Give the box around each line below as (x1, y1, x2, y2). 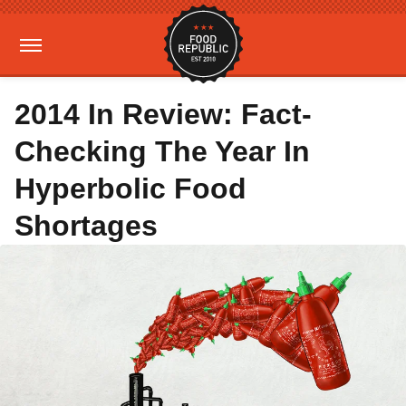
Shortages (14, 209, 158, 242)
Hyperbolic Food (14, 172, 246, 205)
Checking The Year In (14, 135, 310, 168)
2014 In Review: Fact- (14, 98, 312, 130)
